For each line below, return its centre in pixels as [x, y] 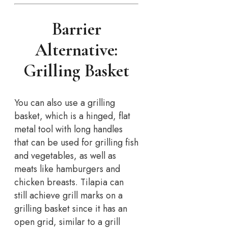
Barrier [76, 30]
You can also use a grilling [65, 103]
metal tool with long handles [68, 129]
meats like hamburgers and [67, 169]
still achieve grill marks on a [68, 195]
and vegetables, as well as [65, 155]
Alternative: [77, 50]
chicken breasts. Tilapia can [69, 182]
